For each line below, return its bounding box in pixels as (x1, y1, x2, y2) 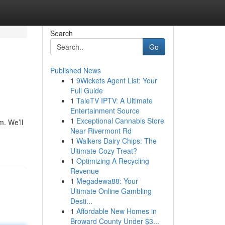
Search (50, 28, 73, 38)
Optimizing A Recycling (76, 156, 149, 166)
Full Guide (70, 85, 103, 95)
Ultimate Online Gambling (70, 186, 152, 196)
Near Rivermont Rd (70, 126, 132, 136)
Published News (50, 65, 101, 75)
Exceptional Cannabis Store (76, 116, 164, 126)
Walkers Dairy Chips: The (76, 136, 157, 146)
